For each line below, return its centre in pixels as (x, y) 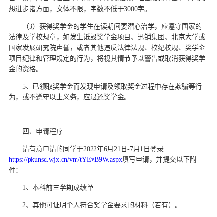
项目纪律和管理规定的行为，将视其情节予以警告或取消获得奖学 (107, 58)
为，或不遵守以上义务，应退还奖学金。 (70, 97)
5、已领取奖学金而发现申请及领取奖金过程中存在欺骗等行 (112, 86)
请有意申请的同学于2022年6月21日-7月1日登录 (93, 149)
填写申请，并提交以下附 (159, 159)
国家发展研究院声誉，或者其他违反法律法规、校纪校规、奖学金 (107, 47)
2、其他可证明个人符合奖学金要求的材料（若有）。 (102, 205)
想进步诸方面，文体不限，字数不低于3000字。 (80, 9)
